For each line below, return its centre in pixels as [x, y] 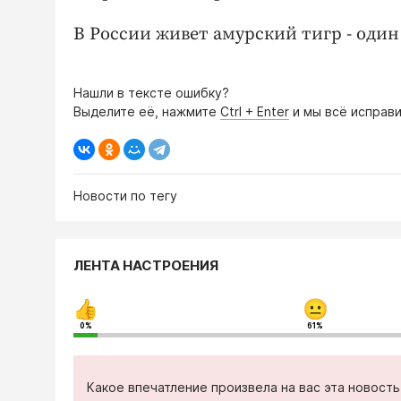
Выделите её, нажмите [147, 112]
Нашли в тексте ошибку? [151, 93]
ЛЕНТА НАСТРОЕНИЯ [146, 266]
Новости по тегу [125, 196]
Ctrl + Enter [255, 112]
